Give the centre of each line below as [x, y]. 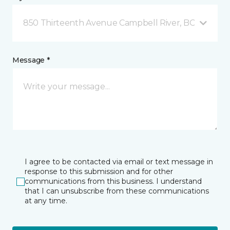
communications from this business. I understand [113, 181]
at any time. [46, 201]
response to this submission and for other [99, 171]
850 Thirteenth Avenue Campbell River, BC [109, 23]
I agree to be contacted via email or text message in [119, 162]
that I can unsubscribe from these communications [117, 191]
